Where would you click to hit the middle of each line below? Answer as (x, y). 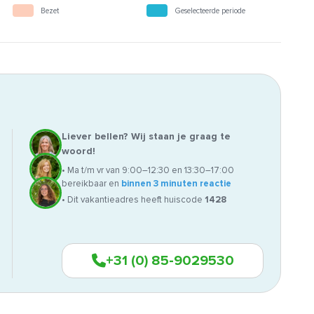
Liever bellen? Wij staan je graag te (146, 137)
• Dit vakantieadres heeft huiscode (133, 200)
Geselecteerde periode (210, 11)
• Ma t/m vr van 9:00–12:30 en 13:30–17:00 (148, 171)
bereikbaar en (91, 184)
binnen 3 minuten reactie (176, 184)
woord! (78, 151)
